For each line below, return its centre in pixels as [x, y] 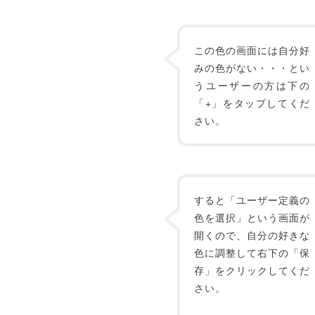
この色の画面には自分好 [252, 50]
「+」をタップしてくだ [252, 103]
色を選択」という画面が [252, 217]
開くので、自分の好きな [252, 235]
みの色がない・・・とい [252, 67]
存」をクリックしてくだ [252, 270]
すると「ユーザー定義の [252, 200]
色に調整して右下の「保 [252, 252]
